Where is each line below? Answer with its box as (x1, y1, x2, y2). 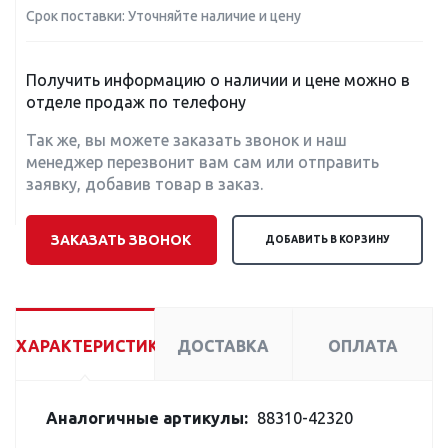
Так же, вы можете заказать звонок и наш (26, 131, 347, 149)
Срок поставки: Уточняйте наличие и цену (26, 8, 301, 24)
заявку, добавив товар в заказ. (26, 175, 263, 193)
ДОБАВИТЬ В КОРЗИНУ (265, 234, 391, 245)
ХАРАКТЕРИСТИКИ (16, 337, 171, 355)
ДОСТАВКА (177, 337, 270, 355)
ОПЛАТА (327, 337, 398, 355)
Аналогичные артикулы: (46, 409, 248, 427)
